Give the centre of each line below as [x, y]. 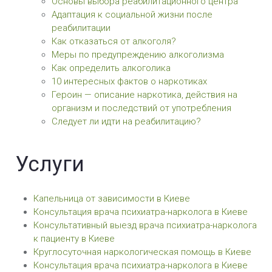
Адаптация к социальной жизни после [132, 15]
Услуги [50, 164]
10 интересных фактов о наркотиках [129, 81]
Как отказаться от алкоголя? [114, 41]
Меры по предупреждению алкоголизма [138, 55]
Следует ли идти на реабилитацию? [126, 121]
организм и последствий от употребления [141, 108]
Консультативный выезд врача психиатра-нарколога [145, 225]
